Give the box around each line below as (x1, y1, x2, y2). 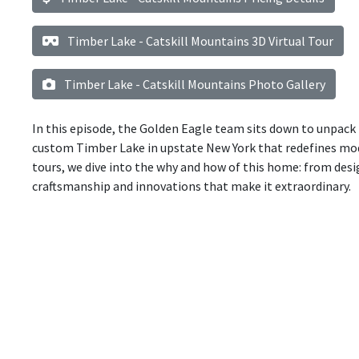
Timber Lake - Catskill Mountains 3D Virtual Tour (65, 33, 333, 50)
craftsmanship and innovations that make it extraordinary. (32, 178, 351, 195)
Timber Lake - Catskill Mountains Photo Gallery (62, 76, 325, 93)
